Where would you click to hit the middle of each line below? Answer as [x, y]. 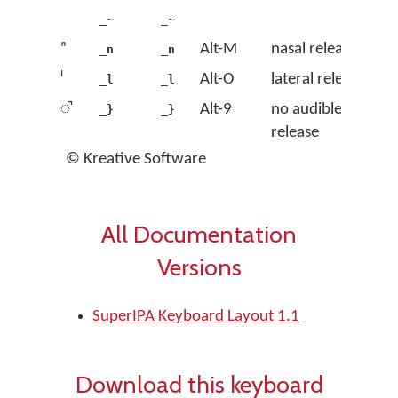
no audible [306, 110]
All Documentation [199, 234]
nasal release [314, 49]
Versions [199, 267]
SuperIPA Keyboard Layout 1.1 [196, 317]
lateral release [318, 80]
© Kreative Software [136, 159]
